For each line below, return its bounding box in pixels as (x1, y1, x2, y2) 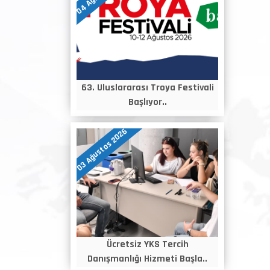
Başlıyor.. (128, 96, 167, 108)
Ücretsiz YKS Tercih (106, 238, 189, 251)
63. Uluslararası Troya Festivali (81, 81, 214, 94)
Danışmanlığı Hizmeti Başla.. (87, 253, 207, 265)
